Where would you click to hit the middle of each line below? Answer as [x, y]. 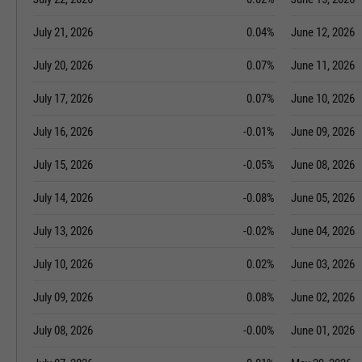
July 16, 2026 [63, 132]
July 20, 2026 [63, 65]
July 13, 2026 [63, 231]
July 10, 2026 [63, 264]
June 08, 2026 [323, 165]
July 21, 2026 [63, 32]
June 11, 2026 [323, 65]
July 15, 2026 [63, 165]
